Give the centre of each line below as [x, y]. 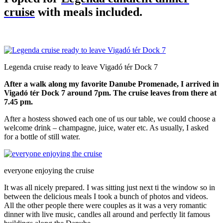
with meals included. [89, 12]
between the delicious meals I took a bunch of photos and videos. [106, 196]
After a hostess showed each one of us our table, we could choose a [110, 118]
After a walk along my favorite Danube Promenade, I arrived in [111, 84]
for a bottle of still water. [42, 136]
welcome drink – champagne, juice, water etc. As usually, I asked [106, 127]
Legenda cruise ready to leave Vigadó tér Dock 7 [81, 67]
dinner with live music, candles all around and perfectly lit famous [107, 214]
